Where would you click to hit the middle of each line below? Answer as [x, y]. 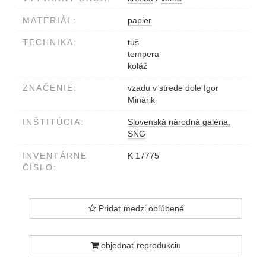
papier [140, 20]
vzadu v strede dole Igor [173, 88]
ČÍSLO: [40, 167]
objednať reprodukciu [140, 245]
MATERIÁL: [50, 20]
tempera [143, 54]
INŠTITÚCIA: [53, 121]
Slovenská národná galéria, [179, 121]
